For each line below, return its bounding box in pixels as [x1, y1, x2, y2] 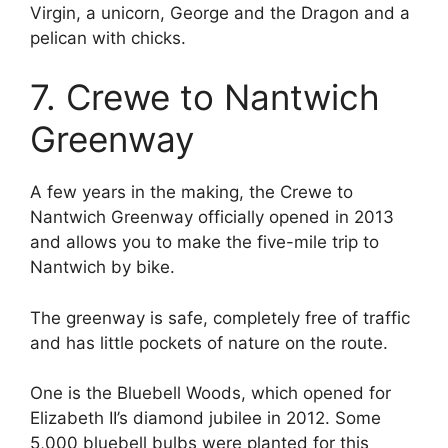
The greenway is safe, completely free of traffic [30, 307, 410, 328]
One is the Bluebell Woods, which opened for [30, 383, 391, 404]
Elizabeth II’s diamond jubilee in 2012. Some [30, 408, 381, 429]
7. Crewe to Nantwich [30, 76, 380, 119]
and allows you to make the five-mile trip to [30, 232, 379, 253]
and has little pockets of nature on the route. [30, 332, 388, 353]
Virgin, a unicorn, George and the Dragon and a [30, 2, 410, 23]
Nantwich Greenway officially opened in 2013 [30, 207, 394, 228]
